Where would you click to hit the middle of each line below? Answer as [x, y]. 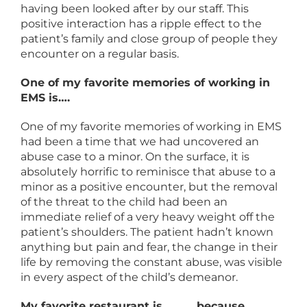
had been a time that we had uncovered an [140, 142]
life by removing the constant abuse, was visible [151, 262]
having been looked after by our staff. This [135, 9]
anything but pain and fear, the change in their [149, 247]
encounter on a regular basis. [100, 54]
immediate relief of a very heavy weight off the [148, 217]
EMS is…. [45, 98]
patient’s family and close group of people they [149, 39]
